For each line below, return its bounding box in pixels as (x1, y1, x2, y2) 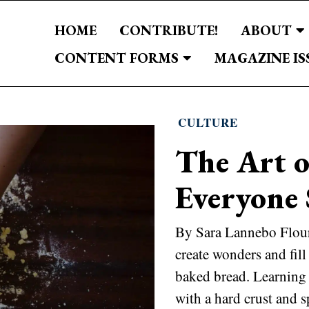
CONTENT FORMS (54, 48, 179, 67)
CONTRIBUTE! (119, 21, 219, 39)
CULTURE (177, 113, 238, 131)
